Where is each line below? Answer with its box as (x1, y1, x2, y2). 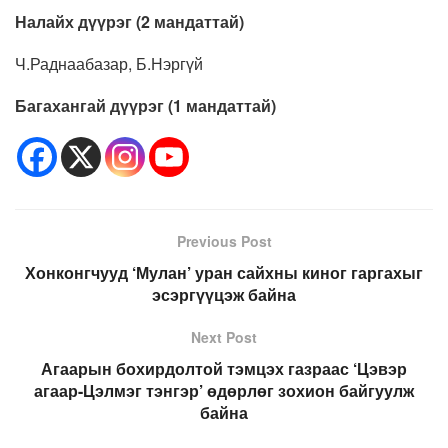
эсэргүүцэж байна (152, 283, 296, 307)
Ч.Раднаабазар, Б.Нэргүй (15, 52, 203, 76)
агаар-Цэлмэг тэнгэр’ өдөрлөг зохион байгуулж (34, 379, 414, 403)
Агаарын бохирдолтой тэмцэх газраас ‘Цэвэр (41, 357, 407, 381)
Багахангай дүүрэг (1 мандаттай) (15, 94, 280, 118)
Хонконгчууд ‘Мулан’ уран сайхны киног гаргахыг (25, 261, 423, 285)
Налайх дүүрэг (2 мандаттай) (15, 10, 248, 34)
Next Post (191, 327, 257, 348)
